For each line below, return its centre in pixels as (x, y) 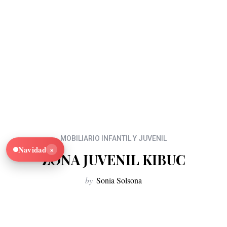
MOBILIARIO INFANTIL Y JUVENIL (113, 139)
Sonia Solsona (119, 180)
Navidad (32, 149)
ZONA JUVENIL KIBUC (113, 160)
